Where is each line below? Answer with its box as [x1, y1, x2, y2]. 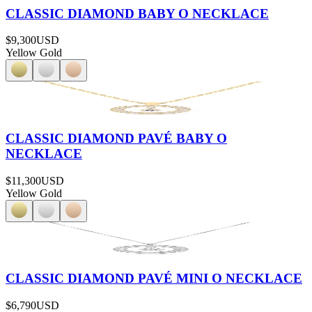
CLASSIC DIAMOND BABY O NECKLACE [6, 6, 269, 21]
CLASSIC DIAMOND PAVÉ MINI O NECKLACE [6, 271, 302, 286]
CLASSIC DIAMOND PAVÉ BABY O [6, 131, 227, 146]
